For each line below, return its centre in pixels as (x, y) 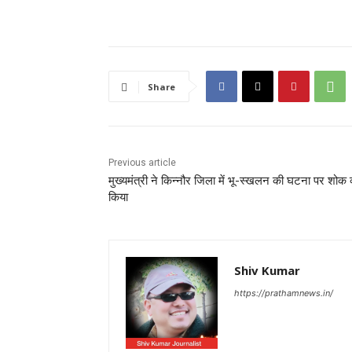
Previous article (142, 163)
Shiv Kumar (267, 271)
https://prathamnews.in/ (284, 293)
